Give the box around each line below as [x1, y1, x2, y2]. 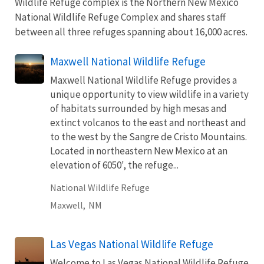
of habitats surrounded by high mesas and [50, 102, 227, 115]
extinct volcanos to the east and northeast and [50, 116, 246, 130]
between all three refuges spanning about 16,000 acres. [15, 25, 249, 39]
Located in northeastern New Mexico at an [50, 144, 227, 158]
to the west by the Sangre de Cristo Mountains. [50, 130, 247, 144]
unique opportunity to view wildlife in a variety [50, 88, 249, 101]
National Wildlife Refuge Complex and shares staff [15, 11, 226, 24]
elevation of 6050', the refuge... [50, 159, 179, 172]
